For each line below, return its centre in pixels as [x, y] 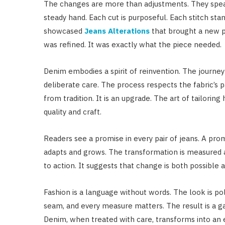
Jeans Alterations [117, 31]
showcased [64, 31]
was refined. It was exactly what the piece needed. [133, 45]
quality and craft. [73, 112]
